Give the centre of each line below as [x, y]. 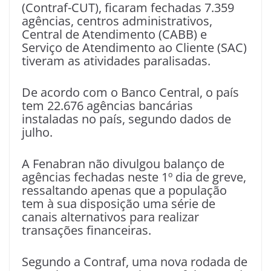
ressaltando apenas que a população [124, 191]
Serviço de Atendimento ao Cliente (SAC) [134, 48]
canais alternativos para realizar [110, 217]
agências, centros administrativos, [117, 21]
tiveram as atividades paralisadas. [116, 61]
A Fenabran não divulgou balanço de [123, 164]
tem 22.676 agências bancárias [107, 106]
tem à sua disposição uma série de [119, 204]
